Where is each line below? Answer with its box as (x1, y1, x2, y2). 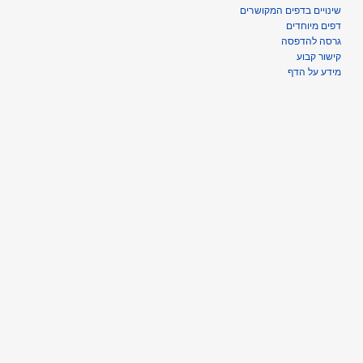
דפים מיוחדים (285, 20, 341, 32)
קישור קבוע (296, 51, 341, 63)
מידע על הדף (287, 66, 341, 79)
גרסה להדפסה (280, 36, 341, 48)
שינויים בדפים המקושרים (240, 5, 341, 17)
